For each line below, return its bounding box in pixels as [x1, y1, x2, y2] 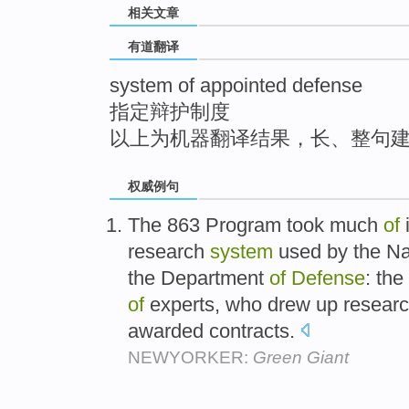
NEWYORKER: [128, 347, 253, 367]
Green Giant [253, 347, 349, 367]
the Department [128, 266, 269, 289]
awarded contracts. [128, 319, 300, 342]
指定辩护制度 [110, 100, 230, 124]
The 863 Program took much [128, 213, 383, 236]
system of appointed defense [110, 74, 362, 98]
